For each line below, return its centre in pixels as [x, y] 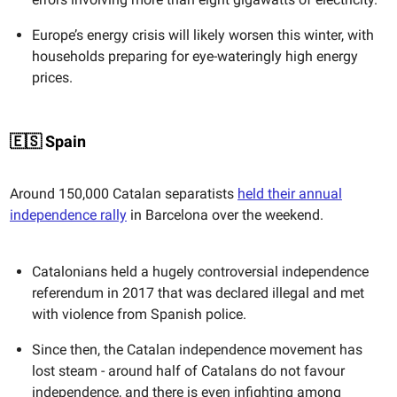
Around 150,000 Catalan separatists [124, 194]
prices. [52, 78]
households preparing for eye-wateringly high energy [195, 57]
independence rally [68, 215]
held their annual [290, 194]
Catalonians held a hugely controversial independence [200, 272]
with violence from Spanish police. [139, 315]
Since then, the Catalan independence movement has [197, 350]
